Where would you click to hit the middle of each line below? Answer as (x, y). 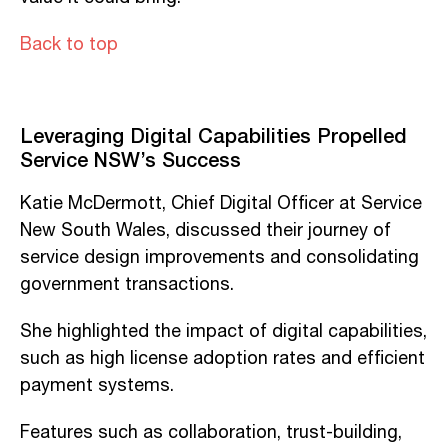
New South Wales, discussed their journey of (205, 230)
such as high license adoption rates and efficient (222, 358)
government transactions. (127, 284)
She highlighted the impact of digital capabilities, (223, 331)
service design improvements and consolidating (219, 257)
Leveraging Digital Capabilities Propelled (213, 134)
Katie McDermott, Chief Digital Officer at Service (221, 203)
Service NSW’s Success (130, 158)
